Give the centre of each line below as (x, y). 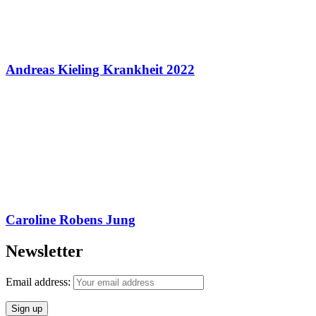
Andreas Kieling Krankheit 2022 (100, 69)
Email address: (39, 282)
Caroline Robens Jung (71, 220)
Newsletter (44, 251)
